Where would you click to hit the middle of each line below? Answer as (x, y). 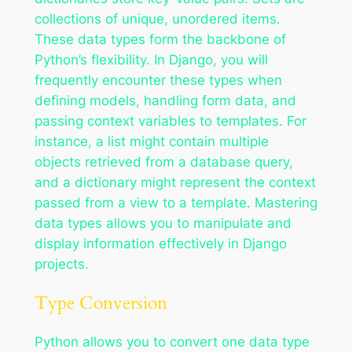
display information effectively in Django (160, 243)
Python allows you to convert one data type (172, 341)
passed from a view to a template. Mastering (176, 202)
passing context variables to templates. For (170, 121)
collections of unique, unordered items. (157, 18)
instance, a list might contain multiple (151, 141)
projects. (61, 264)
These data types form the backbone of (160, 39)
